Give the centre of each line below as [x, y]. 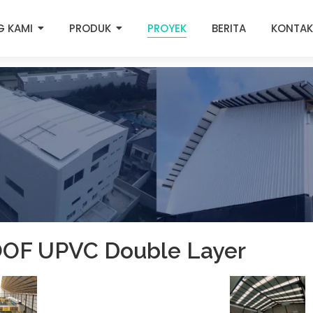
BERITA [228, 28]
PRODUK [90, 28]
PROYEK [167, 28]
